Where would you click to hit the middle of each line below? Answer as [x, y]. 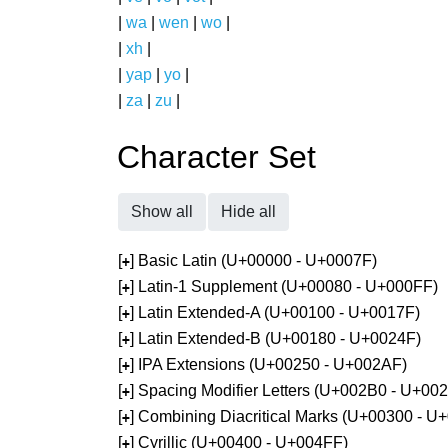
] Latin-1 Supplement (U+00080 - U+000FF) [284, 286]
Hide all [248, 211]
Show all [162, 211]
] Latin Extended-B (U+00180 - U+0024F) [275, 338]
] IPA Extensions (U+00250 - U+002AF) [268, 364]
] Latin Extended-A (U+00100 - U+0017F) [275, 312]
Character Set [216, 157]
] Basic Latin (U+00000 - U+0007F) [253, 260]
